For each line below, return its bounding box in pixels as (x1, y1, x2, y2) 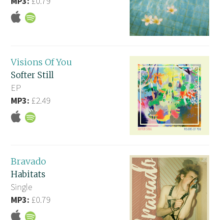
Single (11, 181, 32, 192)
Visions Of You (11, 56, 73, 68)
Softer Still (11, 69, 54, 81)
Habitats (11, 168, 46, 180)
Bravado (11, 155, 47, 167)
